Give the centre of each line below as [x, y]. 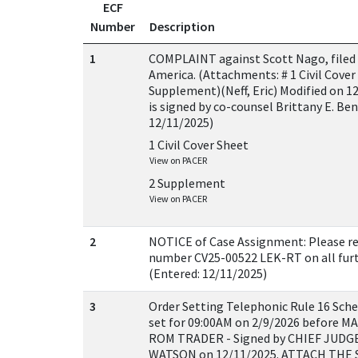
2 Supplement [187, 183]
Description [182, 26]
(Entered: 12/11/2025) [208, 273]
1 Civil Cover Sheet [199, 145]
